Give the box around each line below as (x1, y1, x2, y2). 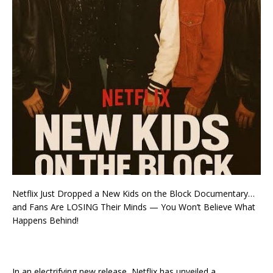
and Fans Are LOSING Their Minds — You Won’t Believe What (12, 200, 255, 213)
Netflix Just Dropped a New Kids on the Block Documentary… (12, 187, 255, 199)
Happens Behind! (12, 214, 79, 226)
